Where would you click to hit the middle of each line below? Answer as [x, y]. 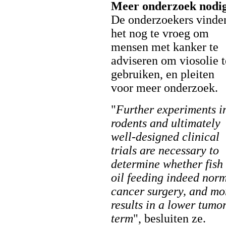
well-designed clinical [165, 137]
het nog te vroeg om [160, 33]
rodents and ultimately [166, 123]
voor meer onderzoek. [164, 88]
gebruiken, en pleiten [163, 74]
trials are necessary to [165, 150]
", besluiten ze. [169, 218]
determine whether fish [167, 164]
